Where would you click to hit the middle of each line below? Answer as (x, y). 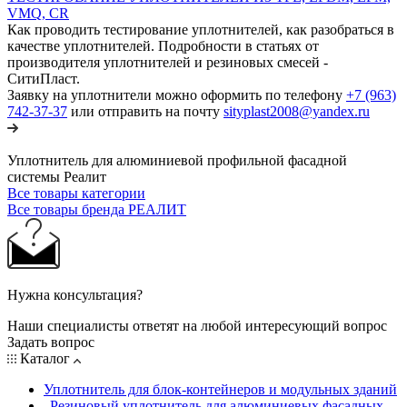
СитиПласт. (44, 78)
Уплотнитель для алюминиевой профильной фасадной (177, 160)
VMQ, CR (38, 13)
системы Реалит (57, 176)
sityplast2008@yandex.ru (297, 111)
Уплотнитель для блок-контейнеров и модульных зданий (220, 389)
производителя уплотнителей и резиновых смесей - (168, 62)
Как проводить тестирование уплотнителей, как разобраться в (201, 29)
